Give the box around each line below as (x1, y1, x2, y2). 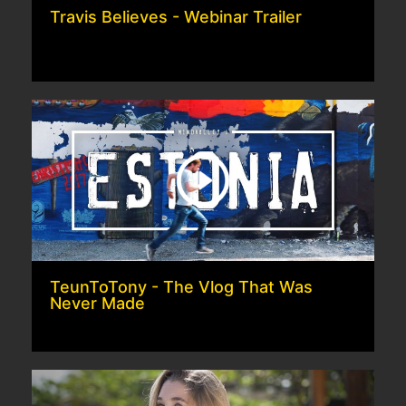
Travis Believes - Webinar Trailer (50, 7, 302, 26)
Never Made (50, 294, 145, 313)
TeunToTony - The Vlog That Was (50, 277, 313, 296)
